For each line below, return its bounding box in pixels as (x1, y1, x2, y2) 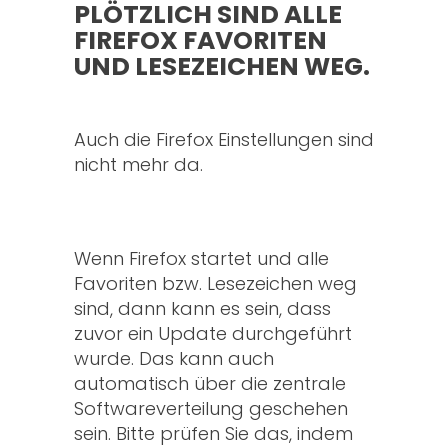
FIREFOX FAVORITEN (74, 23, 327, 59)
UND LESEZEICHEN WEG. (74, 49, 370, 85)
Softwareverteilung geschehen (74, 396, 348, 422)
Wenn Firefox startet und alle (74, 246, 329, 272)
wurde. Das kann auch (74, 346, 274, 372)
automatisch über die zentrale (74, 371, 346, 397)
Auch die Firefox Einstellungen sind (74, 127, 374, 153)
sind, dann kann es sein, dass (74, 296, 331, 322)
